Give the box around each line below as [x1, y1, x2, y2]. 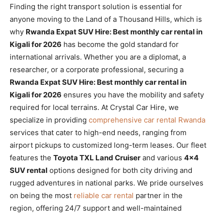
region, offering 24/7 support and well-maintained [10, 203, 182, 213]
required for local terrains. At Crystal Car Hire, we [10, 102, 179, 112]
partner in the [134, 190, 183, 200]
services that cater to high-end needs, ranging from [10, 127, 186, 137]
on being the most [10, 190, 74, 200]
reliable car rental [74, 190, 134, 200]
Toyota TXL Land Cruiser [53, 153, 140, 162]
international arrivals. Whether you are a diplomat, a [10, 52, 186, 62]
